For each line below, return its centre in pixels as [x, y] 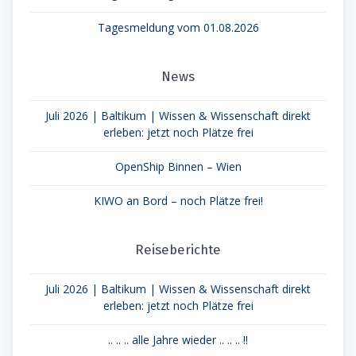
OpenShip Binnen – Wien [178, 166]
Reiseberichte [178, 249]
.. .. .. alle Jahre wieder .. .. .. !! [178, 339]
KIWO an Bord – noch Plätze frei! [178, 200]
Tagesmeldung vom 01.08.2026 [178, 27]
